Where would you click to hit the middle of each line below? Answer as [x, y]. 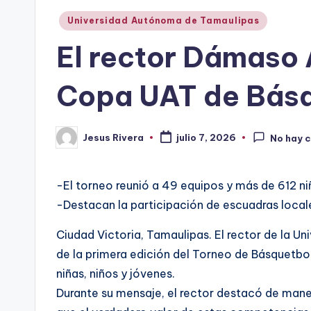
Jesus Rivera [113, 137]
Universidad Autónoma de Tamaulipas [163, 20]
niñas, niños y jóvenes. [116, 274]
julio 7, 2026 [206, 138]
